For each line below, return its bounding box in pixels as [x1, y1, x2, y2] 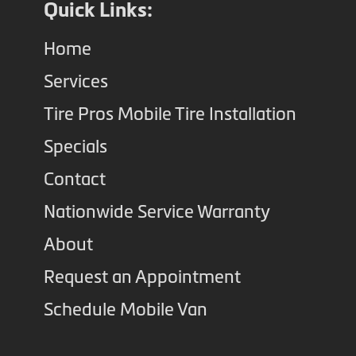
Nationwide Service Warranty [44, 201, 270, 222]
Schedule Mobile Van [44, 299, 207, 319]
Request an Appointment [44, 266, 241, 287]
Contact [44, 168, 106, 189]
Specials [44, 136, 107, 157]
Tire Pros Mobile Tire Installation [44, 103, 296, 124]
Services [44, 71, 108, 91]
